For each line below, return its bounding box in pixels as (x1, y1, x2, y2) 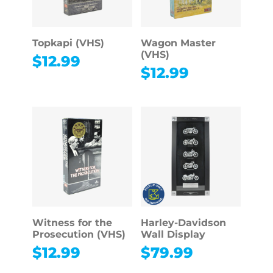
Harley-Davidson (140, 217, 226, 229)
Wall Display (140, 229, 205, 241)
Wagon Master (140, 37, 216, 49)
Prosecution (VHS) (32, 229, 126, 241)
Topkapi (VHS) (32, 37, 104, 49)
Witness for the (32, 217, 112, 229)
